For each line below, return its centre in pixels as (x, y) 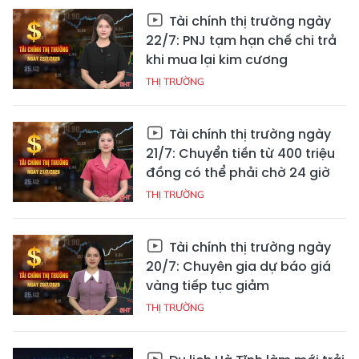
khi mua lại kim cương (217, 59)
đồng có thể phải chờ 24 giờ (238, 172)
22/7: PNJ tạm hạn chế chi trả (241, 40)
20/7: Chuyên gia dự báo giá (238, 266)
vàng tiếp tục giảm (208, 285)
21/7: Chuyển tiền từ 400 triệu (240, 153)
